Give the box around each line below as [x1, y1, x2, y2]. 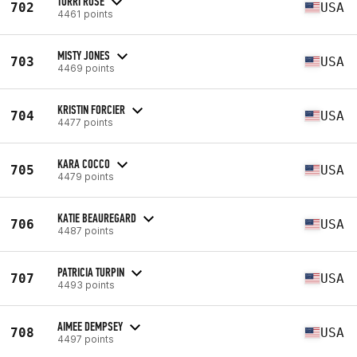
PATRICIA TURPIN [57, 264, 124, 280]
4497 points [57, 332, 114, 345]
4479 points [57, 170, 114, 182]
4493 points [57, 278, 115, 291]
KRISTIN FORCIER [57, 101, 125, 117]
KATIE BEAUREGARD [57, 210, 136, 226]
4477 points [57, 116, 113, 128]
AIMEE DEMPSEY [57, 318, 123, 334]
